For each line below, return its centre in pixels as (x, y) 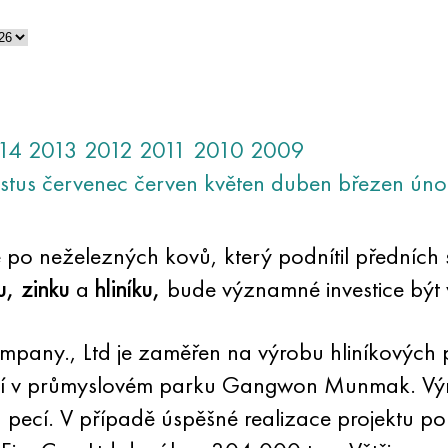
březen (370, 182)
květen (234, 182)
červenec (84, 182)
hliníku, (127, 288)
